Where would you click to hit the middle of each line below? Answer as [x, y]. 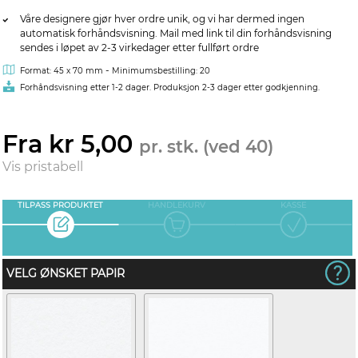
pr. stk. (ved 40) [206, 146]
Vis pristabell [43, 167]
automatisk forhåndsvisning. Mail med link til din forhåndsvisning [176, 33]
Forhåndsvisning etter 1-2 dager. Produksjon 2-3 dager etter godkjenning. [170, 88]
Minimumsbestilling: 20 [161, 71]
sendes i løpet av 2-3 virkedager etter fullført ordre [139, 48]
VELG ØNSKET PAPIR [66, 273]
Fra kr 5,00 [71, 144]
